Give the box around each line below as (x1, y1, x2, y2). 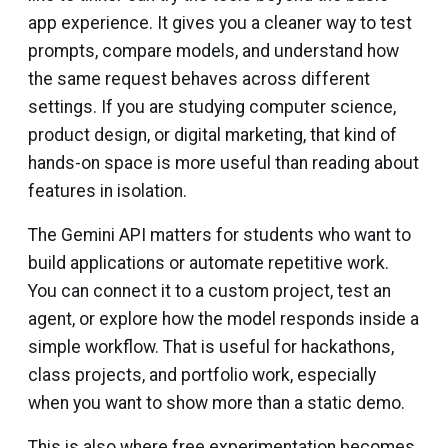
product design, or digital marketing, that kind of (28, 125, 397, 146)
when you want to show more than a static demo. (28, 393, 405, 414)
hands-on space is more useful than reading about (28, 153, 419, 174)
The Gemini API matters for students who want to (28, 225, 411, 246)
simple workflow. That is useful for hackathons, (28, 337, 394, 358)
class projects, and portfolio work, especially (28, 365, 376, 386)
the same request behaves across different (28, 69, 370, 90)
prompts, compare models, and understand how (28, 41, 399, 62)
